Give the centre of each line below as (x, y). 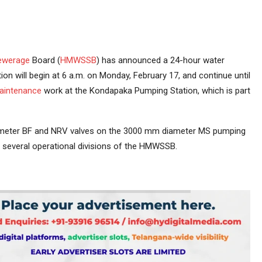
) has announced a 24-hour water (160, 61)
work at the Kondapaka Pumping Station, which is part (146, 91)
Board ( (45, 61)
